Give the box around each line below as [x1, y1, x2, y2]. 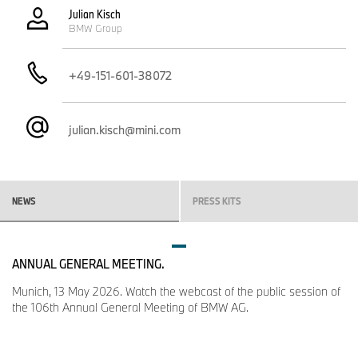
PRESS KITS [193, 193, 241, 207]
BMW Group [68, 21, 122, 34]
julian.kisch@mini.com [68, 121, 181, 137]
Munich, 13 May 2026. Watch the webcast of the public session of [12, 283, 340, 299]
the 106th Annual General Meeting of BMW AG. [12, 299, 249, 315]
